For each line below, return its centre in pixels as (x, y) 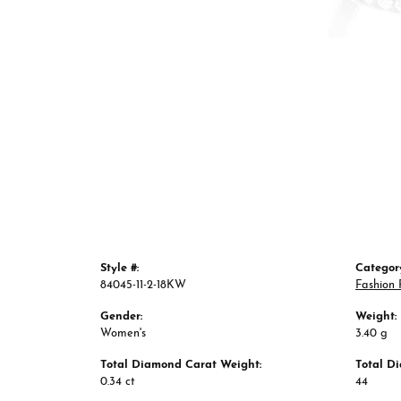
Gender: (121, 317)
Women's (123, 334)
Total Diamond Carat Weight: (181, 365)
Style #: (119, 269)
